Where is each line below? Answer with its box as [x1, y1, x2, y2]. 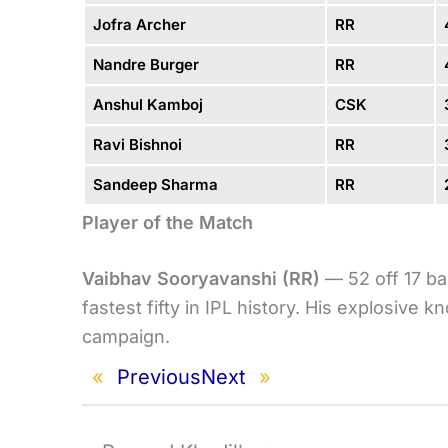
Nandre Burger [92, 54, 199, 74]
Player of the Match [82, 211, 253, 233]
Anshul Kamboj [92, 94, 203, 114]
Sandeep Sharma [92, 174, 218, 194]
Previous [117, 364, 201, 389]
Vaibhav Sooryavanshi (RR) [82, 267, 320, 289]
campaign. [82, 325, 170, 347]
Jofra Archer [92, 14, 186, 34]
